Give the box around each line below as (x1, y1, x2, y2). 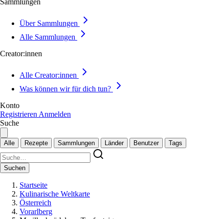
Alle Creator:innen (20, 71, 77, 79)
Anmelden (39, 110, 71, 118)
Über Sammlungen (20, 19, 78, 27)
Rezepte (24, 139, 48, 147)
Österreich (20, 198, 51, 207)
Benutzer (133, 139, 159, 147)
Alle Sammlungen (20, 33, 75, 41)
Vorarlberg (20, 207, 52, 216)
